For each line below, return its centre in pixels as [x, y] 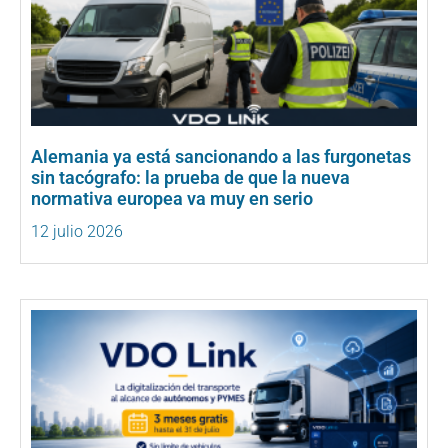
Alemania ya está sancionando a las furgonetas [221, 157]
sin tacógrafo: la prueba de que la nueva [190, 178]
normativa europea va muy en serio [172, 199]
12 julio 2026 [77, 232]
